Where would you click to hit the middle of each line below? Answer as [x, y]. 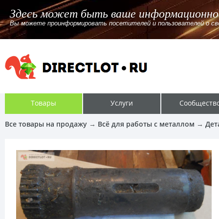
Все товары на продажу [46, 124]
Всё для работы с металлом [146, 124]
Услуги [122, 103]
